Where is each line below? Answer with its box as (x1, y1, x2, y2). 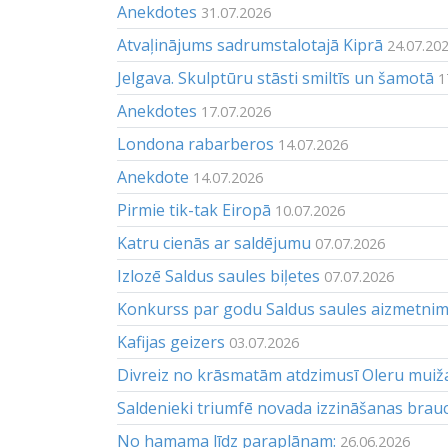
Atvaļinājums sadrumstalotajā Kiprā (117, 34, 383, 56)
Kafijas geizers (117, 331, 225, 353)
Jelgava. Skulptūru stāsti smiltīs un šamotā (117, 67, 434, 89)
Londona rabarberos (117, 133, 274, 155)
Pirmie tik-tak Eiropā (117, 199, 271, 221)
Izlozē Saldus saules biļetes (117, 265, 320, 287)
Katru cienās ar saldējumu (117, 232, 311, 254)
